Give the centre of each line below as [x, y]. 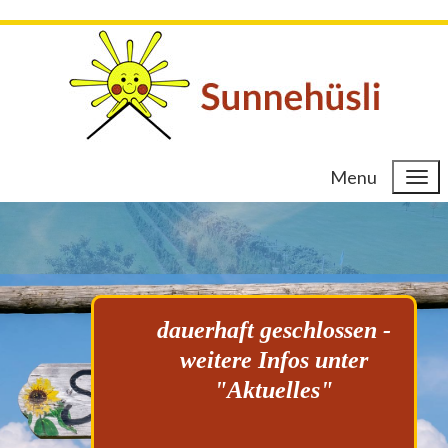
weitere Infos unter [273, 360]
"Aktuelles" [274, 390]
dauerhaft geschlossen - [273, 330]
